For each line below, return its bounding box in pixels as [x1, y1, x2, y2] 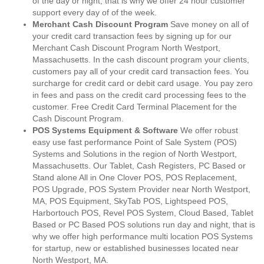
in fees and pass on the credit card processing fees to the [32, 90, 246, 100]
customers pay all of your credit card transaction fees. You [32, 67, 249, 76]
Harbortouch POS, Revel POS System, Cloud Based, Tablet [32, 208, 253, 217]
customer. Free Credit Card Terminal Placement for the [32, 102, 237, 111]
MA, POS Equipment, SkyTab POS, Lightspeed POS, [32, 196, 228, 206]
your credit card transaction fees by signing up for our [32, 31, 232, 41]
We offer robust [178, 126, 238, 135]
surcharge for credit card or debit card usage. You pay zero [32, 78, 253, 88]
